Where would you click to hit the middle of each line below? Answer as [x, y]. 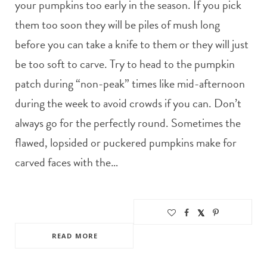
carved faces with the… [66, 162]
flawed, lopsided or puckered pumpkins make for [126, 143]
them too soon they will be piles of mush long [117, 25]
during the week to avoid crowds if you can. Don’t [128, 103]
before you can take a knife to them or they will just [132, 44]
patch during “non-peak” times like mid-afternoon [130, 84]
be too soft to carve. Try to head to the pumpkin [125, 64]
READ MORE [75, 236]
